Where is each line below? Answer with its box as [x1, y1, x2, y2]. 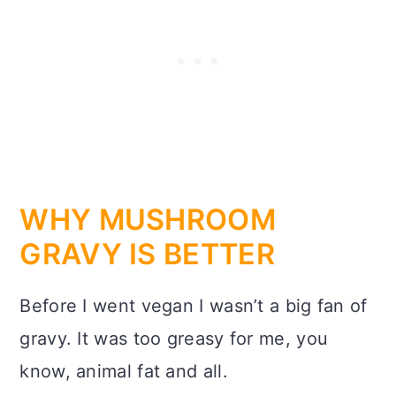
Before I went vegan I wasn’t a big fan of [19, 294, 368, 316]
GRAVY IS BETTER [19, 236, 275, 271]
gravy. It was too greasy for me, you [19, 327, 329, 349]
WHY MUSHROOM [19, 202, 276, 237]
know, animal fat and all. [19, 360, 228, 382]
